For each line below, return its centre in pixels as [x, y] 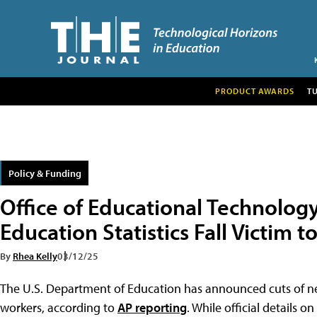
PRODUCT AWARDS [254, 91]
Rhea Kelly [35, 255]
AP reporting [152, 307]
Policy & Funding [45, 173]
